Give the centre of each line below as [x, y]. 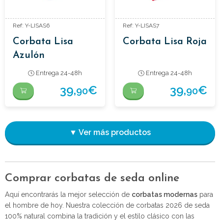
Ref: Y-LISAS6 [31, 25]
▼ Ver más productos [110, 133]
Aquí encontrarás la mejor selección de [68, 194]
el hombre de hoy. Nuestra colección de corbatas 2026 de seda [107, 205]
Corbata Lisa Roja [165, 41]
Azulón [29, 55]
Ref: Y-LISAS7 [141, 25]
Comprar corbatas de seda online [92, 178]
